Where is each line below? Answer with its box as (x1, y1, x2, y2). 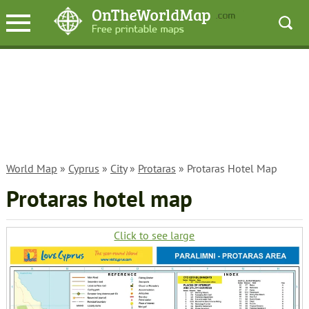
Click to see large (114, 228, 195, 242)
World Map (6, 161, 57, 175)
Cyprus (68, 161, 99, 175)
